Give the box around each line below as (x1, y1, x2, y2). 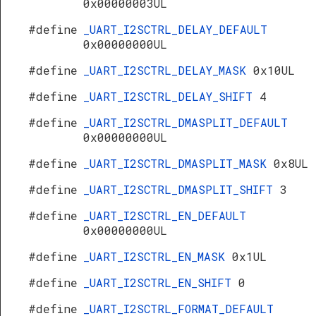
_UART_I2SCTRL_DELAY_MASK (83, 63, 253, 78)
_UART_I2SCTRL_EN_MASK (83, 249, 232, 264)
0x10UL (253, 63, 295, 78)
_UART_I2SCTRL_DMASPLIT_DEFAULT (83, 115, 288, 130)
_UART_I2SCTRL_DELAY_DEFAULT (83, 22, 267, 37)
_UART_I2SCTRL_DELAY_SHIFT (83, 89, 260, 104)
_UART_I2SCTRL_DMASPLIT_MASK (83, 156, 274, 171)
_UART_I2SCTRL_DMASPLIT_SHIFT (83, 182, 280, 197)
